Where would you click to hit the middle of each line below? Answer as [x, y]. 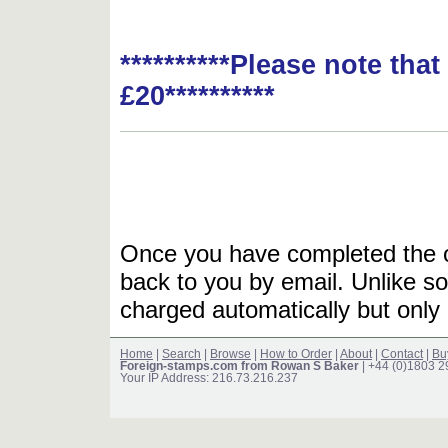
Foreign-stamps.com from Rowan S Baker [239, 366]
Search [181, 354]
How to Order [296, 354]
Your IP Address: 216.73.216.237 [209, 378]
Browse [230, 354]
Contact [402, 354]
